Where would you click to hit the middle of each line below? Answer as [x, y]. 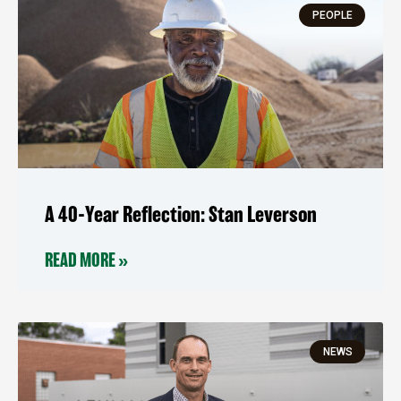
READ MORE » [86, 261]
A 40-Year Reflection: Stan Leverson [181, 215]
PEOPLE [332, 16]
